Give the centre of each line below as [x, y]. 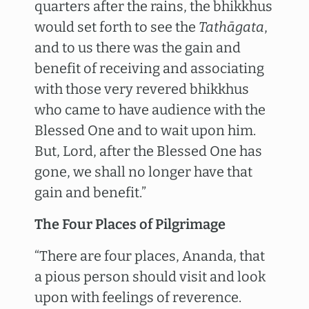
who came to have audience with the [150, 110]
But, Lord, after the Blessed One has [148, 151]
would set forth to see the [117, 27]
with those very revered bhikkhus [142, 89]
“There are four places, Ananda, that [150, 256]
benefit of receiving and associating [149, 68]
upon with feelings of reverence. [138, 297]
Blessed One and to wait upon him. [145, 130]
